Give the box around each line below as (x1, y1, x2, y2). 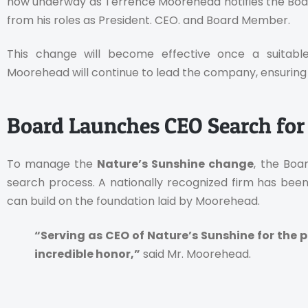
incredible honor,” (34, 245, 140, 262)
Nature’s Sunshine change (97, 156, 254, 173)
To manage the (7, 156, 98, 173)
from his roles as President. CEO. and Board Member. (7, 12, 290, 28)
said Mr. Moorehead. (140, 245, 251, 262)
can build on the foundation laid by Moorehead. (7, 193, 260, 210)
